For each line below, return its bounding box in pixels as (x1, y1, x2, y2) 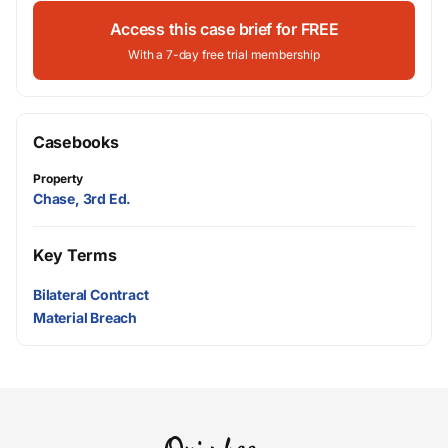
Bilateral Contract (33, 286, 149, 304)
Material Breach (33, 309, 138, 327)
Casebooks (33, 132, 119, 152)
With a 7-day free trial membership (128, 47, 320, 62)
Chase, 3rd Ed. (33, 190, 132, 207)
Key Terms (33, 245, 117, 265)
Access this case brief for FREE (109, 19, 339, 39)
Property (33, 171, 83, 186)
